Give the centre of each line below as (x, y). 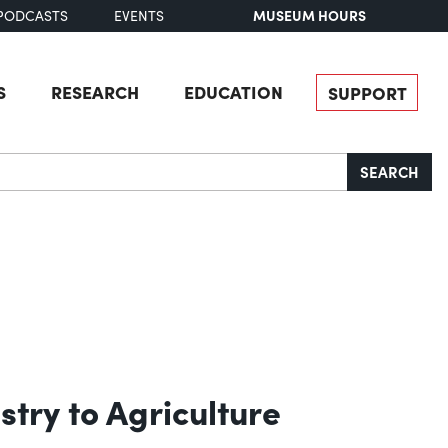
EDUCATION (233, 91)
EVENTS (138, 16)
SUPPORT (367, 92)
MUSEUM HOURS (310, 15)
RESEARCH (94, 91)
